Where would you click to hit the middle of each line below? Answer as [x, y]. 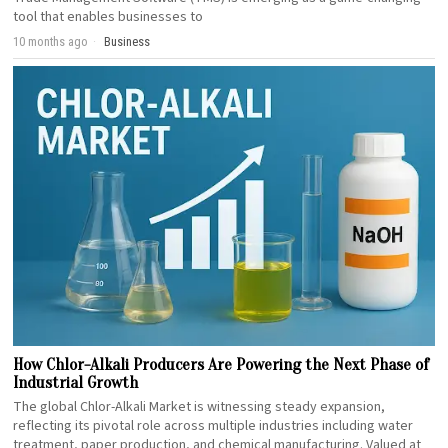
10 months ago [51, 41]
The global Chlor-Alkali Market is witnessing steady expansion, [199, 407]
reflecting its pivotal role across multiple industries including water [213, 426]
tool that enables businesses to [108, 16]
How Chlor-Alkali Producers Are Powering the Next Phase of [221, 365]
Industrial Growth [76, 383]
